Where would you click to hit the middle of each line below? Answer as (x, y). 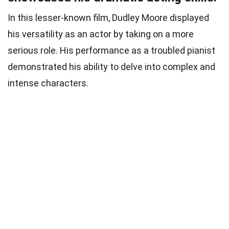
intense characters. (48, 83)
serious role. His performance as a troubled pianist (111, 51)
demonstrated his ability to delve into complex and (111, 67)
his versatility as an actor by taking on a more (101, 34)
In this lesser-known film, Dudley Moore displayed (108, 18)
